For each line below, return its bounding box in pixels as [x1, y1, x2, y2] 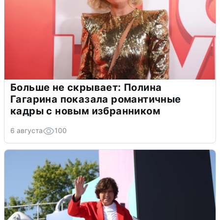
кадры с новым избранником [10, 105, 160, 117]
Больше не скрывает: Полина [10, 81, 162, 93]
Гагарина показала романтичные [10, 93, 181, 105]
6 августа [10, 126, 43, 135]
